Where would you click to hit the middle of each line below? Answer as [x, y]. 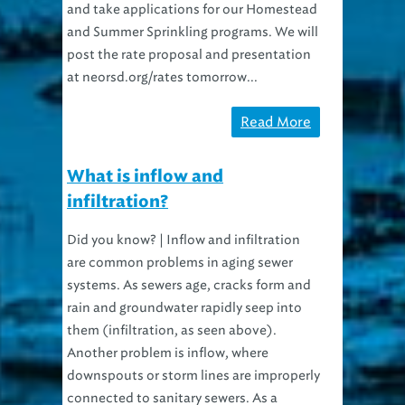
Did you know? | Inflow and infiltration [184, 240]
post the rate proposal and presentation [189, 54]
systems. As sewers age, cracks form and [189, 285]
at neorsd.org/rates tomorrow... [162, 77]
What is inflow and [145, 177]
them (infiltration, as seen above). [172, 330]
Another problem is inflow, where [168, 353]
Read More [276, 122]
